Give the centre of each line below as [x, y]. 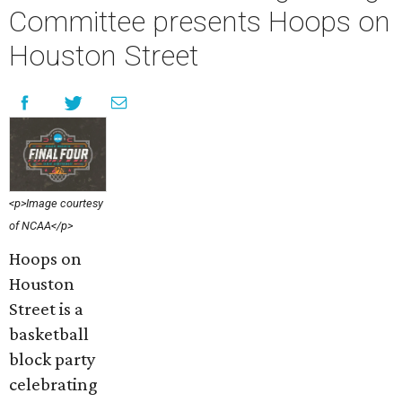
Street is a [46, 308]
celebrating [53, 384]
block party [52, 358]
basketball [49, 333]
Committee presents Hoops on [200, 22]
